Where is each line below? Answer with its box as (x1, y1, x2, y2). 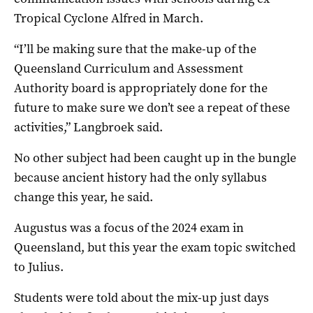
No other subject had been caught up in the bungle (14, 149, 296, 166)
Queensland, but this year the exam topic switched (14, 238, 296, 256)
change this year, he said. (14, 188, 153, 205)
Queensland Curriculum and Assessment (14, 59, 243, 77)
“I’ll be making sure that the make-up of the (14, 40, 256, 57)
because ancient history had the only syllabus (14, 168, 267, 186)
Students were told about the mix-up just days (14, 289, 269, 306)
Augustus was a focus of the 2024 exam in (14, 219, 244, 236)
